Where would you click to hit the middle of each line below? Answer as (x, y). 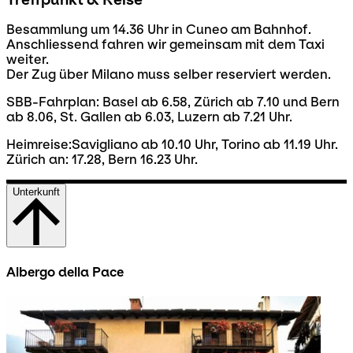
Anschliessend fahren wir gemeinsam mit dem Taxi (165, 45)
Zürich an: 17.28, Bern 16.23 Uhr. (102, 160)
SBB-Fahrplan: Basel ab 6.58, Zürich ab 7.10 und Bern (173, 102)
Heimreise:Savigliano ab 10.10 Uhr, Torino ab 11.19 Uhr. (172, 145)
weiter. (28, 60)
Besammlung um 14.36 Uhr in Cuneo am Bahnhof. (159, 30)
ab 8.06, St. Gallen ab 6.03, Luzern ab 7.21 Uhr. (149, 117)
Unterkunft (36, 192)
